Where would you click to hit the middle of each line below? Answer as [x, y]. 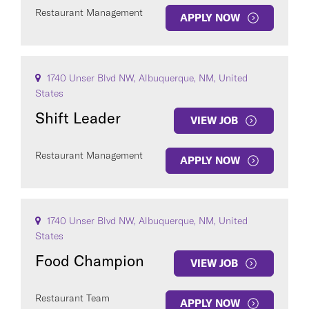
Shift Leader [78, 118]
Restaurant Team [72, 298]
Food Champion [90, 261]
